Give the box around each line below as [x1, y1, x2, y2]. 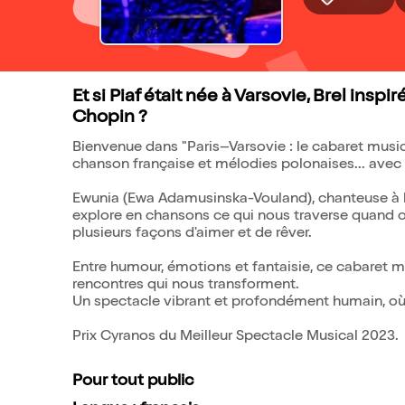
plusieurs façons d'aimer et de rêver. [72, 227, 312, 241]
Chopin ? [72, 109, 147, 127]
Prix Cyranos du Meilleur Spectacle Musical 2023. [72, 330, 399, 344]
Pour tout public [72, 373, 193, 390]
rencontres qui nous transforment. [72, 278, 299, 293]
